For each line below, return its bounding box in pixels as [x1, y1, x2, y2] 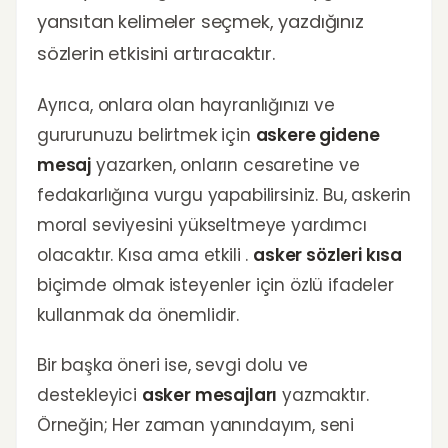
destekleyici [37, 383, 142, 407]
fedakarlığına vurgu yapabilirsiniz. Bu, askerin [37, 183, 412, 207]
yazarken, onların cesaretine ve [91, 153, 360, 177]
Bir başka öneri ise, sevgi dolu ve [37, 353, 309, 377]
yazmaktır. [277, 383, 369, 407]
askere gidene [255, 123, 380, 147]
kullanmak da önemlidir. [37, 303, 240, 327]
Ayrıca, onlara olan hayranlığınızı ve [37, 93, 335, 117]
